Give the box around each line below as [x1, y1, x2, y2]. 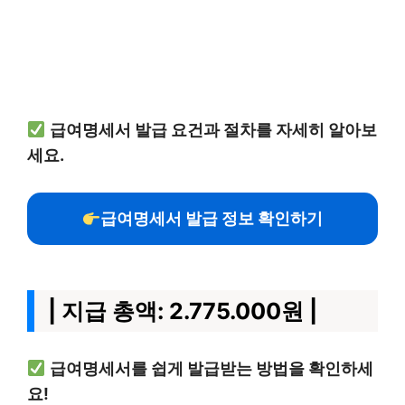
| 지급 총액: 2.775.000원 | [48, 297, 317, 325]
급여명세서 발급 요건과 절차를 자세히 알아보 [49, 120, 377, 139]
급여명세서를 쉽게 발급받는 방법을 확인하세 [49, 359, 373, 378]
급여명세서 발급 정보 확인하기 [100, 209, 324, 228]
